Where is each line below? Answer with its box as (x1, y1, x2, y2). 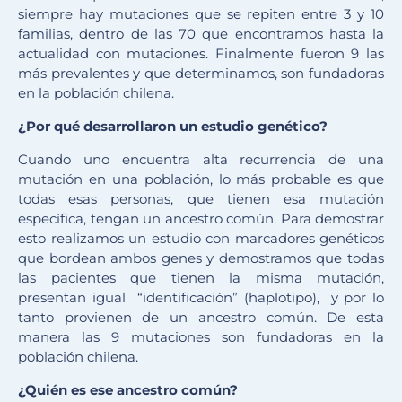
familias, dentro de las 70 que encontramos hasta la (18, 25, 384, 43)
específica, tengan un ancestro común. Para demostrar (18, 210, 384, 228)
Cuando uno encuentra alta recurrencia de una (18, 151, 384, 169)
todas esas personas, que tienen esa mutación (18, 190, 384, 208)
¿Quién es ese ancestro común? (18, 381, 238, 399)
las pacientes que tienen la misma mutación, (18, 269, 384, 287)
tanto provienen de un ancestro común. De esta (18, 309, 384, 327)
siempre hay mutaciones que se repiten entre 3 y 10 (18, 5, 384, 23)
